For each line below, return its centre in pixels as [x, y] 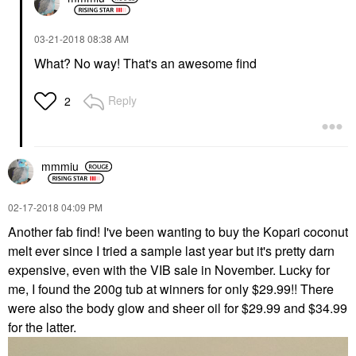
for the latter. [42, 327]
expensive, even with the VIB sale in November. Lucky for [169, 269]
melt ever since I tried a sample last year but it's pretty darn [171, 250]
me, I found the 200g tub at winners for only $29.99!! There [171, 288]
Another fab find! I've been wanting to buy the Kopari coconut [178, 231]
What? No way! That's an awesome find [145, 63]
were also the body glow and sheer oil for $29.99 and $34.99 [178, 308]
